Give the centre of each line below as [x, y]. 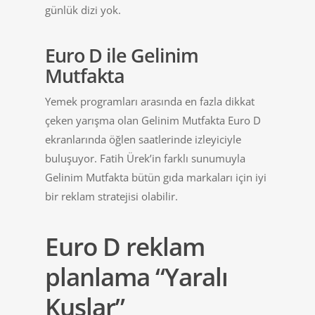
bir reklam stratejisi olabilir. [111, 196]
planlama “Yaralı [136, 277]
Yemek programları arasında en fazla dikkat [150, 101]
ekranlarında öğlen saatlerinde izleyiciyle [143, 139]
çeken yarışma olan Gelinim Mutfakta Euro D [153, 120]
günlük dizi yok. [83, 10]
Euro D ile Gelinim [122, 56]
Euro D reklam [125, 246]
